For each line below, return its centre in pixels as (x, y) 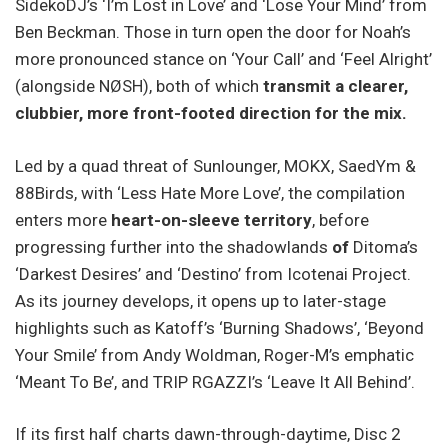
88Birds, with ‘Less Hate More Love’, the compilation (210, 192)
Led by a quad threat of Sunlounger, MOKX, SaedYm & (215, 165)
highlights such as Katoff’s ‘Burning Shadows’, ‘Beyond (219, 327)
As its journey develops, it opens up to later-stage (200, 300)
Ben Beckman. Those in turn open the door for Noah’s (213, 32)
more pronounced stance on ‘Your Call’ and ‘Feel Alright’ (223, 59)
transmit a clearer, (335, 86)
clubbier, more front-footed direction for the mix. (211, 113)
